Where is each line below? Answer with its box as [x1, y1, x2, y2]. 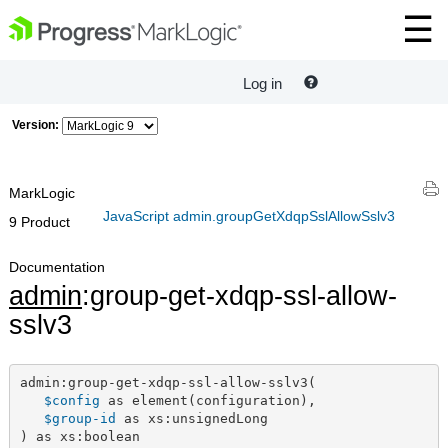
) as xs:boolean [19, 429, 140, 445]
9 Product [9, 214, 70, 230]
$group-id [43, 411, 116, 427]
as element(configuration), [99, 393, 316, 409]
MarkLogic [9, 185, 75, 201]
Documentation [9, 259, 105, 275]
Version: [12, 118, 59, 132]
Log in [243, 75, 282, 93]
